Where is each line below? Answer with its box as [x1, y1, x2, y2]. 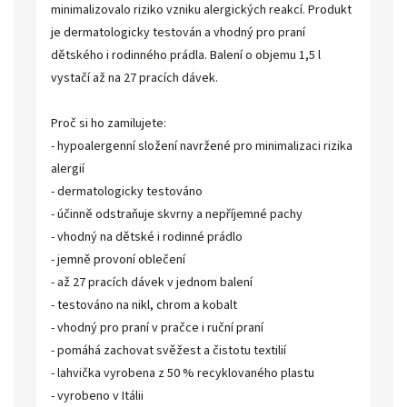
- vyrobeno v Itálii [51, 387, 144, 405]
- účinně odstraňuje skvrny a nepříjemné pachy [51, 205, 303, 223]
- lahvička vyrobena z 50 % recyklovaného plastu [51, 364, 314, 382]
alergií [51, 160, 84, 178]
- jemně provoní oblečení [51, 251, 185, 269]
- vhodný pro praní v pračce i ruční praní [51, 319, 263, 337]
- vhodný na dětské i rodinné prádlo [51, 228, 243, 246]
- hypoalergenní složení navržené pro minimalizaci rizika [51, 137, 352, 155]
